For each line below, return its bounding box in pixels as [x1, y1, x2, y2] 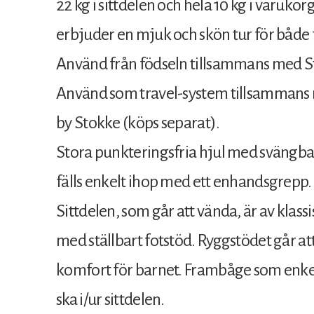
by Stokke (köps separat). [56, 113, 220, 132]
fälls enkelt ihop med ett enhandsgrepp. [56, 172, 312, 191]
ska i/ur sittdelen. [56, 289, 165, 308]
